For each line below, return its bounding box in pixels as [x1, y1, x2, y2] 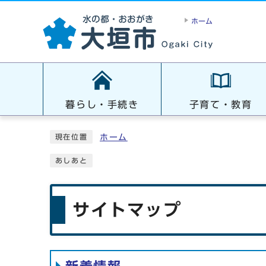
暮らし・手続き [65, 100, 139, 109]
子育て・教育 [189, 100, 252, 109]
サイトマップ [72, 201, 182, 218]
